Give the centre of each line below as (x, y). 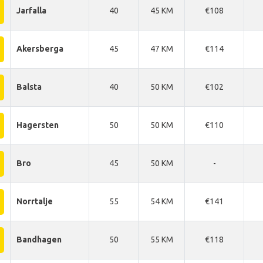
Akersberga (40, 49)
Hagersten (38, 125)
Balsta (29, 87)
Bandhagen (39, 240)
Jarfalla (31, 11)
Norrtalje (35, 201)
